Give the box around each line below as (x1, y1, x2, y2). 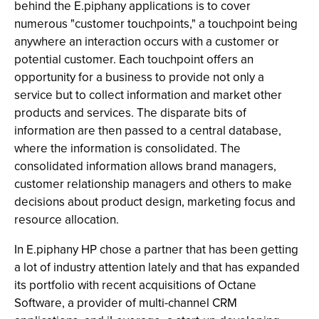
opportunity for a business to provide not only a (14, 68, 264, 86)
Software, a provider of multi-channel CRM (14, 294, 237, 312)
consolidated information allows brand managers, (14, 157, 276, 175)
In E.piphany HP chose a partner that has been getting (14, 241, 298, 258)
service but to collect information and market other (14, 86, 282, 104)
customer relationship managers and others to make (14, 175, 292, 193)
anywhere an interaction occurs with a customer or (14, 33, 279, 51)
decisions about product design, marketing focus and (14, 193, 296, 211)
